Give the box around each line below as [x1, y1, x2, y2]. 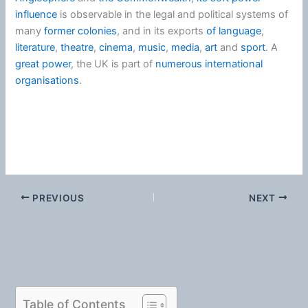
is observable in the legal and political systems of [57, 8, 289, 21]
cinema [99, 41, 133, 54]
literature [15, 41, 56, 54]
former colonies [44, 24, 118, 37]
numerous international [155, 57, 263, 70]
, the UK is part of [71, 57, 156, 70]
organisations [15, 74, 80, 87]
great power [15, 57, 71, 70]
